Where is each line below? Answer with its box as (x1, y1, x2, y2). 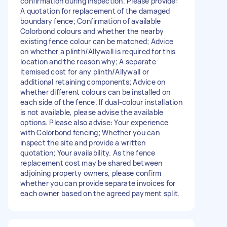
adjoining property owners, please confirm (20, 168, 162, 178)
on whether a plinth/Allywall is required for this (20, 46, 176, 56)
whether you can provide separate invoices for (20, 178, 176, 188)
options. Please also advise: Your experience (20, 117, 168, 127)
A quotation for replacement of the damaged (20, 6, 170, 16)
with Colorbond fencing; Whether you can (20, 127, 160, 137)
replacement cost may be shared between (20, 158, 163, 168)
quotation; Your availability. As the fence (20, 147, 156, 158)
